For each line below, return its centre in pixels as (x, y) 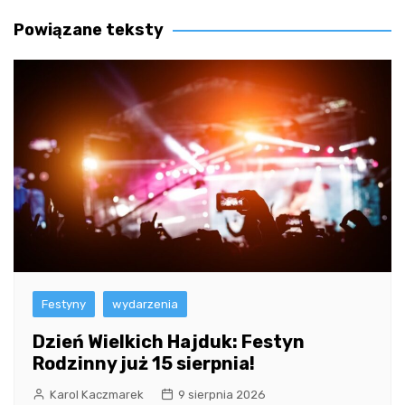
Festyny (64, 304)
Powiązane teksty (89, 29)
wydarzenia (145, 304)
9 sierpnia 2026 (222, 394)
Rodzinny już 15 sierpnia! (144, 363)
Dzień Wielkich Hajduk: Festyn (169, 341)
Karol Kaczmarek (97, 394)
